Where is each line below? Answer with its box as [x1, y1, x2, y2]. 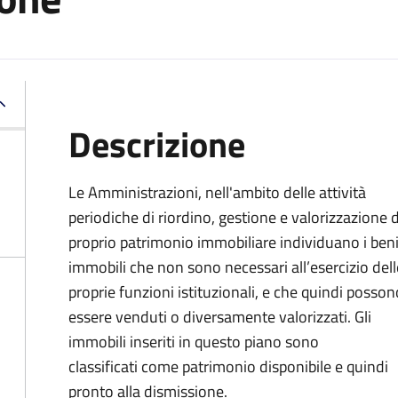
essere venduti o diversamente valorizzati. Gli [68, 305, 371, 329]
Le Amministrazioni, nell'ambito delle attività [68, 180, 366, 204]
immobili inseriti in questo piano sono [68, 330, 319, 354]
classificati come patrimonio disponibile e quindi [68, 354, 388, 378]
